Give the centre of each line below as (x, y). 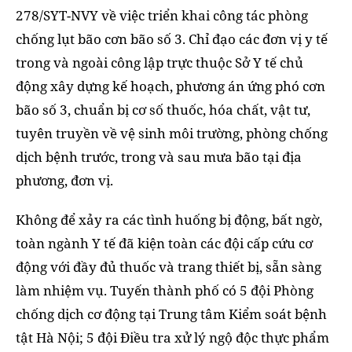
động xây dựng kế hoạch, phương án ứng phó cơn (170, 86)
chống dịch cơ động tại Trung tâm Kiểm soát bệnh (171, 313)
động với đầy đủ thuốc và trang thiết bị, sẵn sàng (169, 266)
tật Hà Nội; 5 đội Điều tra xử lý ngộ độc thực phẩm (172, 337)
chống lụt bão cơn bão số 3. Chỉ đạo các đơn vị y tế (172, 38)
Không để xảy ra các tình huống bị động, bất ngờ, (169, 219)
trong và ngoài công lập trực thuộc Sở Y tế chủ (159, 62)
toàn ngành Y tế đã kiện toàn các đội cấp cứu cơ (164, 243)
